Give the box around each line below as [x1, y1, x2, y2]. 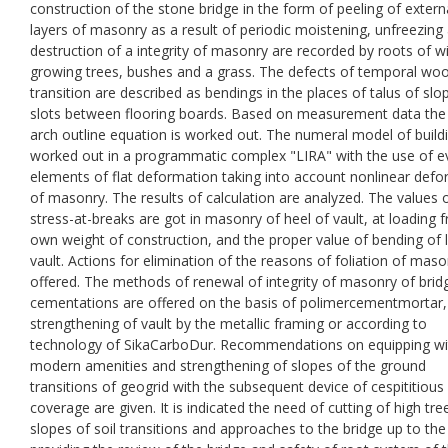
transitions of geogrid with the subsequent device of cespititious [30, 376, 444, 396]
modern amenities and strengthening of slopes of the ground [30, 355, 426, 375]
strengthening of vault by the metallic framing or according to [30, 313, 427, 333]
